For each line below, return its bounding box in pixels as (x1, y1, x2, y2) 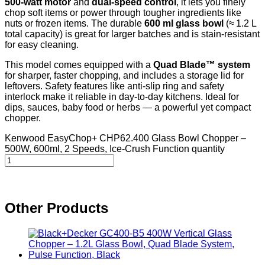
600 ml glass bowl (144, 18, 224, 28)
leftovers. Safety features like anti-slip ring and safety (5, 80, 224, 91)
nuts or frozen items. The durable (5, 18, 144, 28)
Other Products (5, 199, 108, 216)
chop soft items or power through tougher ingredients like (5, 7, 241, 18)
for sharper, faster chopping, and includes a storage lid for (5, 70, 244, 80)
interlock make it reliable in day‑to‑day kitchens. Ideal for (5, 91, 239, 102)
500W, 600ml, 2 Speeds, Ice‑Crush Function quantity (5, 143, 225, 154)
